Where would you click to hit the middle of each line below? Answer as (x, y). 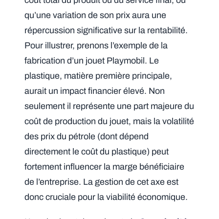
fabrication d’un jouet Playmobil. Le (92, 61)
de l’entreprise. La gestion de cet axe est (102, 182)
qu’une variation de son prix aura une (96, 15)
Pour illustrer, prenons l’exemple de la (96, 46)
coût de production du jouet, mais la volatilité (109, 121)
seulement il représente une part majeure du (109, 106)
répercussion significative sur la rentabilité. (106, 31)
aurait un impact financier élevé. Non (95, 91)
